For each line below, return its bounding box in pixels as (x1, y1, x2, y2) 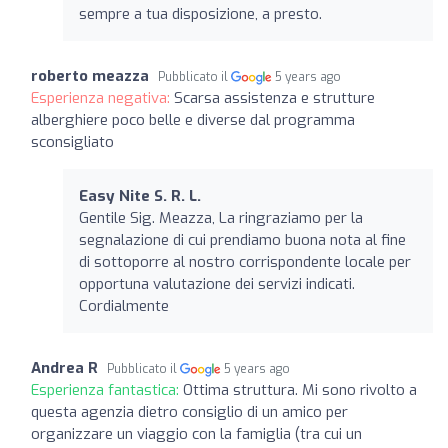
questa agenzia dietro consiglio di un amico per (31, 401, 348, 422)
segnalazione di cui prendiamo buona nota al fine (79, 229, 406, 250)
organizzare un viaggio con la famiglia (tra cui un (31, 423, 362, 444)
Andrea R (31, 357, 98, 378)
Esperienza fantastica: (31, 379, 183, 400)
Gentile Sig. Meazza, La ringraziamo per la (79, 207, 363, 228)
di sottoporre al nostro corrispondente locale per (79, 251, 411, 272)
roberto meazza (31, 65, 149, 86)
